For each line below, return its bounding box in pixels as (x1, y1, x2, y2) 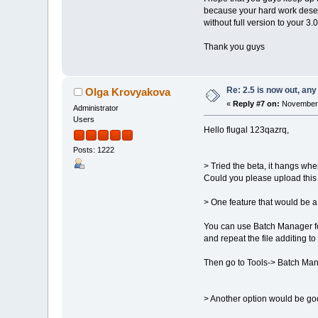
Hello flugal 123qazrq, (203, 125, 289, 136)
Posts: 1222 (73, 145, 115, 154)
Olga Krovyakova (84, 86, 170, 99)
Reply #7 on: (233, 99, 280, 109)
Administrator (73, 104, 119, 113)
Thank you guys (203, 42, 265, 53)
